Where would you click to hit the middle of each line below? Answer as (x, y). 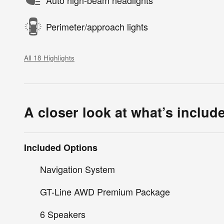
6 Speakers (63, 214)
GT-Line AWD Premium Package (105, 191)
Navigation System (77, 169)
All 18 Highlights (49, 57)
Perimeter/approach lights (97, 27)
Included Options (61, 147)
